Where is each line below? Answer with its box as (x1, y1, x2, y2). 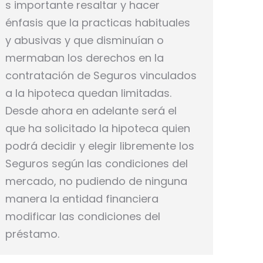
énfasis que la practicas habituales (5, 15, 190, 30)
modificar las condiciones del (5, 208, 160, 224)
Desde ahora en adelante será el (5, 103, 177, 118)
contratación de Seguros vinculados (5, 68, 197, 83)
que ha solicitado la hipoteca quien (5, 120, 190, 136)
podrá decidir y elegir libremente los (5, 138, 194, 153)
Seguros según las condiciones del (5, 156, 188, 171)
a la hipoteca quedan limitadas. (5, 85, 171, 100)
